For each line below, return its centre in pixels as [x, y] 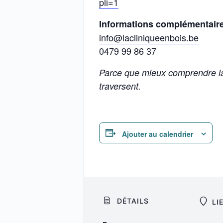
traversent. [120, 86]
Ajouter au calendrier [158, 134]
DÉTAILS [131, 201]
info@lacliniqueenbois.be [149, 38]
